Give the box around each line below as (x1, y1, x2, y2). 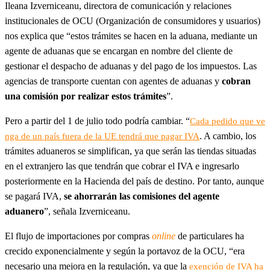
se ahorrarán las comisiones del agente (64, 190, 219, 201)
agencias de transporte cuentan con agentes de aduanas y (5, 75, 222, 86)
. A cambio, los (199, 130, 256, 141)
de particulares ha (175, 230, 244, 241)
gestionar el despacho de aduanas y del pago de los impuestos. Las (5, 60, 257, 71)
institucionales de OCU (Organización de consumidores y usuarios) (5, 15, 260, 26)
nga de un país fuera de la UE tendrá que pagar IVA (5, 131, 199, 141)
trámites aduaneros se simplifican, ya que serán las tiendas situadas (5, 145, 256, 156)
